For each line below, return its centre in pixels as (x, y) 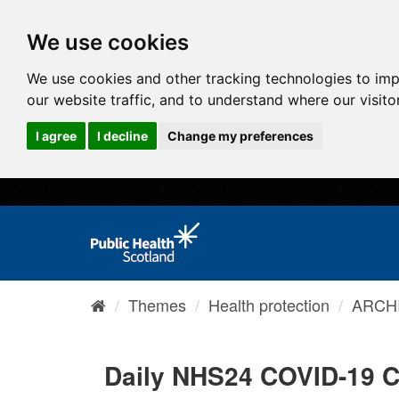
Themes (157, 305)
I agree (56, 135)
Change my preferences (240, 135)
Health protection (269, 305)
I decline (122, 135)
